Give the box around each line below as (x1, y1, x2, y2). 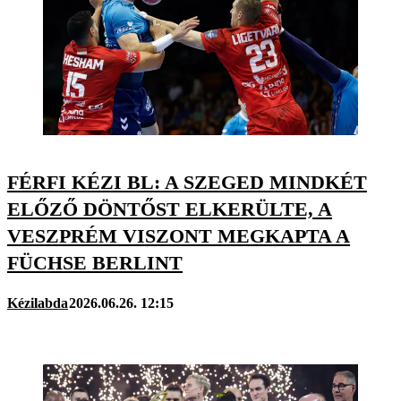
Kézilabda (7, 295, 68, 311)
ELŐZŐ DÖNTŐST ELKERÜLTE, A (7, 197, 332, 220)
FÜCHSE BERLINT (7, 251, 183, 274)
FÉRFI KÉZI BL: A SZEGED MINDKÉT (7, 170, 367, 193)
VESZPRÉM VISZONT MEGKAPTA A (7, 224, 350, 247)
